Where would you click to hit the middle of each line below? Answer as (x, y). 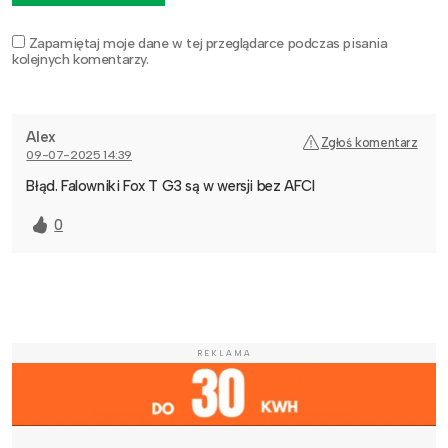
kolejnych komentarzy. (80, 59)
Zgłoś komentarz (369, 142)
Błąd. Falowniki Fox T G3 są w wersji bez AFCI (170, 186)
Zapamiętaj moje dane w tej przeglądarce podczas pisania (208, 43)
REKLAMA (224, 353)
